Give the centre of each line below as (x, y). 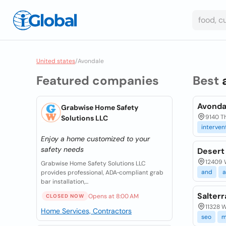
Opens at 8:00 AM (114, 196)
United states (56, 61)
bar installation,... (65, 182)
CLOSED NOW (65, 196)
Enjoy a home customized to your (95, 139)
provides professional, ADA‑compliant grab (102, 173)
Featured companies (98, 80)
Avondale (91, 61)
